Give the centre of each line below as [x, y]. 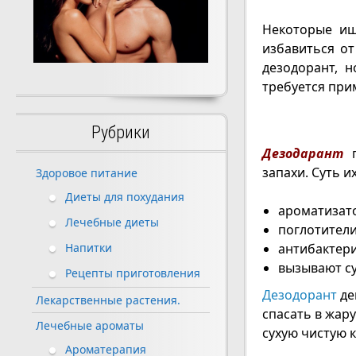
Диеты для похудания [125, 197]
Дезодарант [302, 153]
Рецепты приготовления [133, 273]
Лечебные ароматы [90, 326]
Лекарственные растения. [108, 300]
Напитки [89, 248]
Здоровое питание [87, 173]
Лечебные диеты [112, 222]
